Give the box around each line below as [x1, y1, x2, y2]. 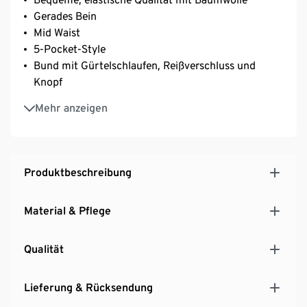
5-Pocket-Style [34, 42, 106, 56]
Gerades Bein [34, 9, 97, 23]
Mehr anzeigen [35, 101, 108, 114]
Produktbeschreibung [24, 165, 132, 179]
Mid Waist [34, 25, 80, 39]
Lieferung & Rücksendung [24, 280, 153, 294]
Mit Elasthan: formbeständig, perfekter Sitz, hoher [34, 94, 273, 108]
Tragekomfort [34, 110, 100, 124]
